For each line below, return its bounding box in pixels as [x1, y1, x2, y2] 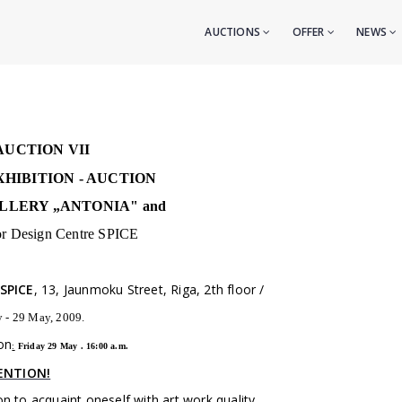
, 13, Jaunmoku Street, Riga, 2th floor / [33, 281, 265, 298]
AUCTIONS [205, 24, 264, 39]
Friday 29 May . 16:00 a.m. [17, 341, 129, 351]
